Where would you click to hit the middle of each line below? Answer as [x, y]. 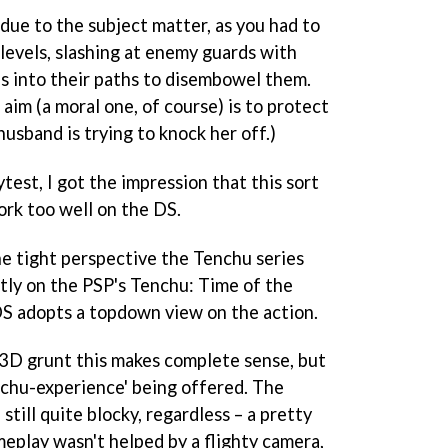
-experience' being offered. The [156, 387]
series [278, 257]
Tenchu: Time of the [211, 284]
